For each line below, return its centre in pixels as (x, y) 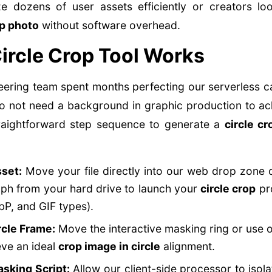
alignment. (187, 246)
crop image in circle (109, 246)
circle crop (228, 189)
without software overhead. (109, 25)
